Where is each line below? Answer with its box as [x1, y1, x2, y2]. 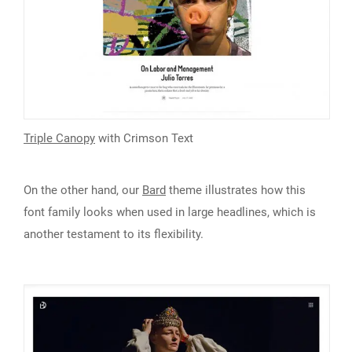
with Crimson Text [95, 131, 193, 146]
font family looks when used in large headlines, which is [24, 205, 316, 220]
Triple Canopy [24, 131, 95, 146]
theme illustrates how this [166, 183, 306, 198]
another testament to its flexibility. [24, 227, 203, 242]
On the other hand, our [24, 183, 142, 198]
